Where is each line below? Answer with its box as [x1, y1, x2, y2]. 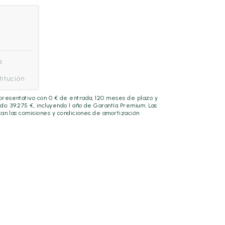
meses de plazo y [104, 94, 158, 101]
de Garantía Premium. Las [82, 102, 157, 109]
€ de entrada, [52, 94, 95, 101]
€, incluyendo [28, 102, 69, 109]
